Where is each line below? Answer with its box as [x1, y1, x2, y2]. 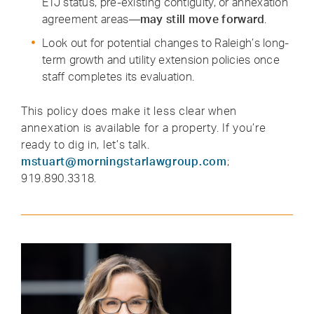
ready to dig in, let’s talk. [21, 137, 150, 151]
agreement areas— [42, 11, 140, 26]
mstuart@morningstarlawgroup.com [21, 153, 227, 168]
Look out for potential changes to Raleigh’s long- [42, 35, 289, 50]
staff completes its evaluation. [42, 69, 195, 83]
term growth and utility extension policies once [42, 52, 280, 67]
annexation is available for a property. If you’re [21, 120, 266, 135]
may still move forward [139, 11, 265, 26]
